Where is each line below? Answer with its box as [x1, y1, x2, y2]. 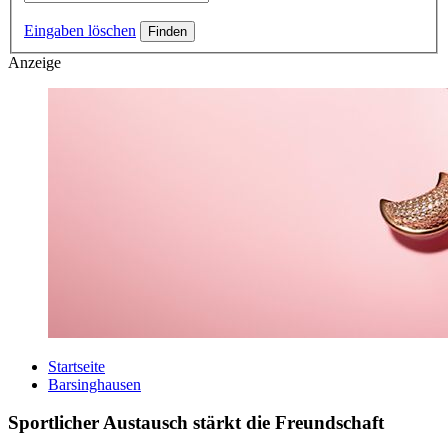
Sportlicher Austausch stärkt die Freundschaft [8, 412, 384, 434]
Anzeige [8, 53, 61, 71]
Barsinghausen [48, 375, 141, 393]
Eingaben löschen [24, 21, 136, 39]
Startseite [48, 357, 105, 375]
